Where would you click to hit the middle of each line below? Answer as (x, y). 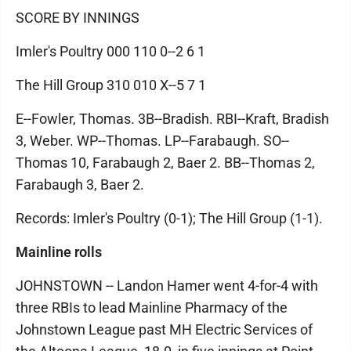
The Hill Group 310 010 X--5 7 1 (111, 85)
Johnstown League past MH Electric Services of (164, 330)
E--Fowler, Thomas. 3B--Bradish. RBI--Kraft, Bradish (172, 119)
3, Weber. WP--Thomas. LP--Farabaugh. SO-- (152, 141)
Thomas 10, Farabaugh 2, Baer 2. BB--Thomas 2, (165, 163)
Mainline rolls (59, 252)
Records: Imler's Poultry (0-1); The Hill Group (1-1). (169, 219)
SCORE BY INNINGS (78, 18)
